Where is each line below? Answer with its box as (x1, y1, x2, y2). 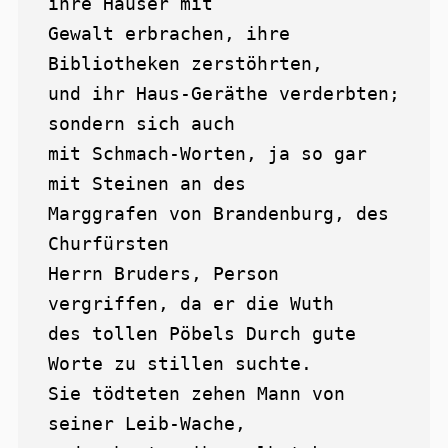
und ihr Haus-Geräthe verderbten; (48, 83, 400, 105)
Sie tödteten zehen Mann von (48, 383, 345, 405)
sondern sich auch (48, 113, 235, 135)
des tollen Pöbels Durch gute (48, 323, 356, 345)
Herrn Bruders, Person (48, 263, 279, 285)
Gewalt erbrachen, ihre (48, 23, 290, 45)
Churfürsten (48, 233, 169, 255)
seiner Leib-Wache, (48, 413, 246, 435)
